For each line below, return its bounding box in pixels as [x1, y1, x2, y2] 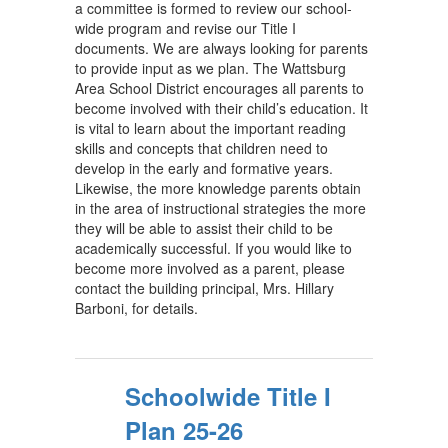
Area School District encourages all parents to [75, 78, 364, 98]
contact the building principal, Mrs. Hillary [75, 278, 334, 298]
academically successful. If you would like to [75, 238, 352, 258]
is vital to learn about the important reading [75, 118, 346, 138]
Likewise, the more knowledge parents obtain [75, 178, 361, 198]
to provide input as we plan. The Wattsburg [75, 58, 346, 78]
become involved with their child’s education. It [75, 98, 368, 118]
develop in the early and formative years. [75, 158, 333, 178]
